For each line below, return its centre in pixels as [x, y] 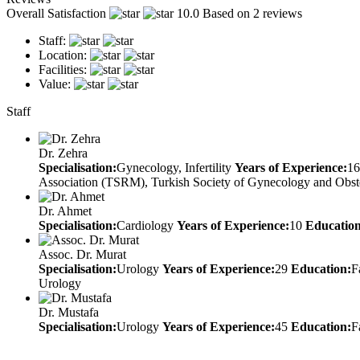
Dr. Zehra [63, 153]
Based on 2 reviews [252, 13]
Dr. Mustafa [69, 312]
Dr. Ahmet [65, 211]
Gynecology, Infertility [176, 167]
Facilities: [63, 69]
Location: [63, 55]
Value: [55, 84]
